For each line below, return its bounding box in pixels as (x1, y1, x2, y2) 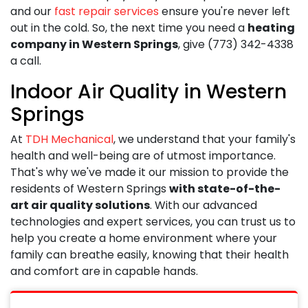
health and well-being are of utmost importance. (10, 147, 276, 164)
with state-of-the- (169, 180, 280, 197)
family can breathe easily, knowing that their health (10, 246, 289, 263)
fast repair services (54, 3, 159, 19)
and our (10, 3, 54, 19)
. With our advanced (150, 197, 257, 213)
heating (247, 19, 295, 36)
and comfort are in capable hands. (10, 263, 198, 279)
